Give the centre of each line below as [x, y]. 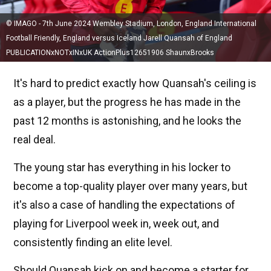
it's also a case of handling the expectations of [124, 204]
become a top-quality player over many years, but [130, 186]
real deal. [34, 139]
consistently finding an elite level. [93, 242]
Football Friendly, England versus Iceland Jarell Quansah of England [119, 38]
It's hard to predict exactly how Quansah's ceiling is [135, 83]
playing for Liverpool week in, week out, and [116, 223]
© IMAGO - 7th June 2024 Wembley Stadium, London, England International [131, 23]
